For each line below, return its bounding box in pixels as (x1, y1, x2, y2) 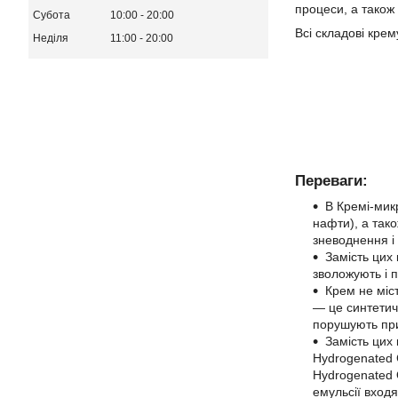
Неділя (33, 32, 68, 45)
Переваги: (295, 172, 368, 189)
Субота (33, 9, 70, 22)
